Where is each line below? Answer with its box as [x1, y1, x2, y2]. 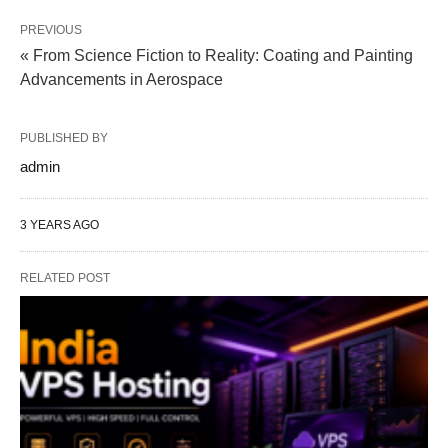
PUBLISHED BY [20, 130, 108, 145]
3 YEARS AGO [20, 217, 99, 232]
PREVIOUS [20, 22, 82, 37]
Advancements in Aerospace [20, 70, 223, 88]
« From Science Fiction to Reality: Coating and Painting [20, 46, 413, 64]
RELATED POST [20, 270, 110, 285]
